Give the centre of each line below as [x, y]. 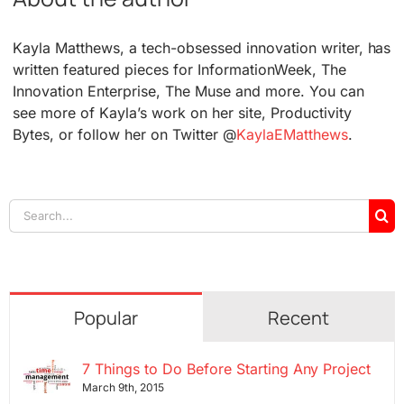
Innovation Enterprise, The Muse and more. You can [188, 91]
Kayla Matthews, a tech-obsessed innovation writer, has [202, 47]
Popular [106, 317]
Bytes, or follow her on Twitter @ [124, 134]
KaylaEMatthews [292, 134]
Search [31, 209]
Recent [298, 317]
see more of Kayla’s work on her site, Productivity [182, 112]
